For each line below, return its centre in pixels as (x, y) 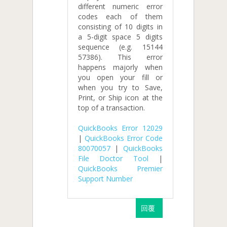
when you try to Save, (120, 88)
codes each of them (120, 17)
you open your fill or (120, 78)
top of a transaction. (111, 108)
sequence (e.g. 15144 (120, 47)
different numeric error (120, 7)
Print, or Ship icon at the (120, 98)
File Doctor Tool (113, 159)
